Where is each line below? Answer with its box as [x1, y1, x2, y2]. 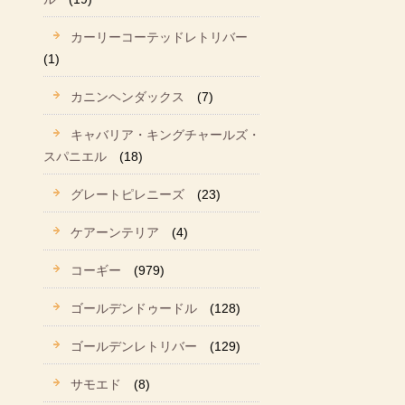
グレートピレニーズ [71, 187, 184, 202]
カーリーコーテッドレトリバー [71, 30, 248, 44]
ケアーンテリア [71, 225, 159, 240]
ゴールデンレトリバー [71, 339, 197, 353]
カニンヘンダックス [71, 89, 184, 104]
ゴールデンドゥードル [71, 301, 197, 316]
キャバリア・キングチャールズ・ [71, 127, 260, 142]
